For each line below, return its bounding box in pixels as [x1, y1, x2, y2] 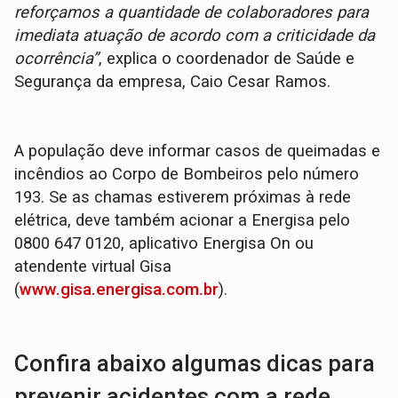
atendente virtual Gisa [14, 257, 172, 277]
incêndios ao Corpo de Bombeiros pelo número [14, 164, 360, 185]
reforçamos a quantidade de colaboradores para [14, 3, 370, 23]
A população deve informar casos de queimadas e [14, 141, 381, 162]
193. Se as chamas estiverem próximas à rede [14, 187, 352, 208]
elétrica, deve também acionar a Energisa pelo [14, 211, 351, 231]
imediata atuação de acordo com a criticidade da [14, 26, 376, 46]
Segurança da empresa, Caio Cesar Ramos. [14, 72, 331, 92]
